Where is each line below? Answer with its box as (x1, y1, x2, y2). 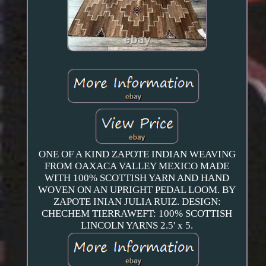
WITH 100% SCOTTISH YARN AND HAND (45, 172, 230, 184)
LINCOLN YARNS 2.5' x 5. (81, 220, 194, 232)
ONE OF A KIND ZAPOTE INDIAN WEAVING (38, 148, 236, 160)
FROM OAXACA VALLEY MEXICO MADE (45, 160, 230, 172)
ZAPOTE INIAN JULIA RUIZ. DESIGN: (53, 196, 221, 208)
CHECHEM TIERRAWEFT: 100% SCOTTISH (42, 208, 233, 220)
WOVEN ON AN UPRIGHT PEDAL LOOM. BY (38, 184, 236, 196)
